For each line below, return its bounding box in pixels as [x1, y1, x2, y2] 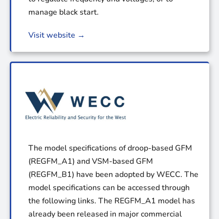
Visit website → [28, 29, 85, 41]
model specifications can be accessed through [28, 182, 190, 194]
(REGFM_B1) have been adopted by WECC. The [28, 169, 198, 180]
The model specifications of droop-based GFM [28, 143, 192, 154]
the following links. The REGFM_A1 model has [28, 196, 195, 207]
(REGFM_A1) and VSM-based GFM [28, 156, 153, 167]
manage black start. [28, 6, 99, 18]
